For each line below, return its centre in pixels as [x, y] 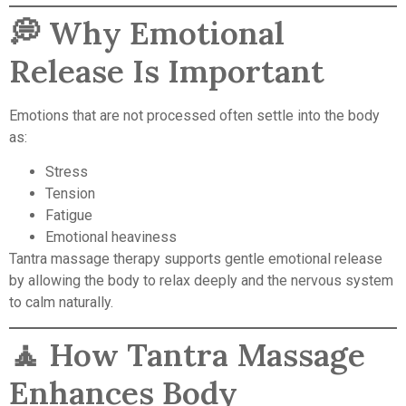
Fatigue [69, 216]
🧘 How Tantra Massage [187, 354]
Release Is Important [167, 71]
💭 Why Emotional [147, 33]
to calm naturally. [61, 303]
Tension [70, 194]
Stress [67, 172]
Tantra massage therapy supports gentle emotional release [196, 259]
